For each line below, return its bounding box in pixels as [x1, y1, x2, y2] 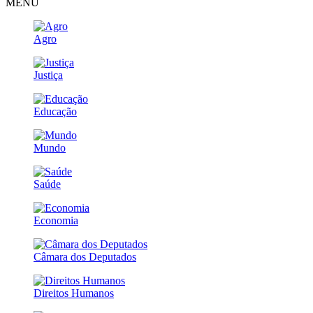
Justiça [34, 68, 63, 81]
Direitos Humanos [34, 286, 114, 299]
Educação [34, 105, 77, 117]
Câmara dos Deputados [34, 250, 136, 263]
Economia [34, 214, 78, 226]
